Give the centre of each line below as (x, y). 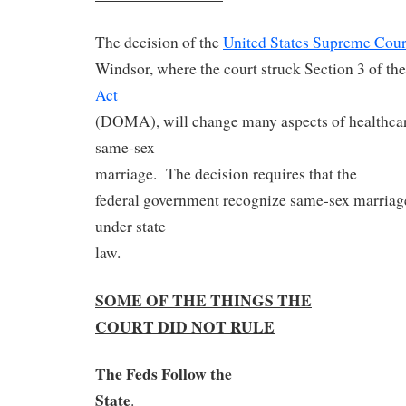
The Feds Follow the (164, 374)
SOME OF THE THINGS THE (203, 300)
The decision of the (159, 42)
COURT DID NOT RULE (185, 326)
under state (130, 226)
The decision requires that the (261, 173)
